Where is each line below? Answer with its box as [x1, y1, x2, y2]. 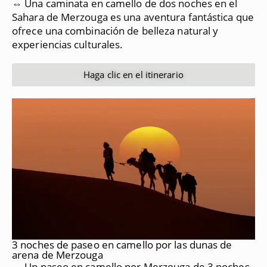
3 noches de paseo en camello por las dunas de [12, 238, 232, 252]
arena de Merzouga [12, 248, 103, 262]
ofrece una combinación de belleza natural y [12, 23, 219, 38]
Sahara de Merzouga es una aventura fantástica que [12, 10, 254, 24]
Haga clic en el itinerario [83, 68, 184, 80]
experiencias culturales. [12, 37, 123, 51]
